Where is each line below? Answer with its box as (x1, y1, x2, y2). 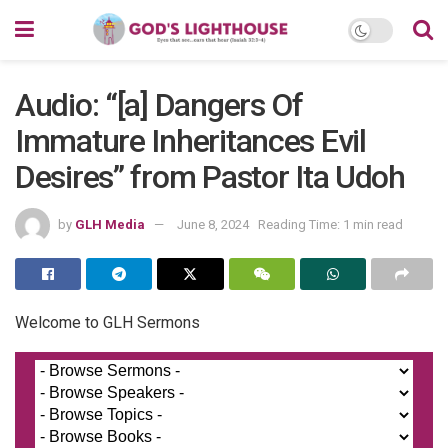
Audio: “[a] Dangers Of (15, 86, 303, 124)
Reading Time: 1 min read (258, 216, 403, 232)
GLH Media (75, 216, 145, 232)
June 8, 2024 (177, 216, 249, 232)
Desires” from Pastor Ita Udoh (15, 158, 405, 196)
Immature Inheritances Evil (15, 122, 366, 160)
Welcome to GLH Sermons (15, 312, 200, 332)
